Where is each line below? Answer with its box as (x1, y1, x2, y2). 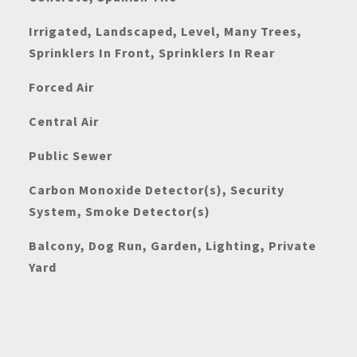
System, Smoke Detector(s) (28, 203, 210, 219)
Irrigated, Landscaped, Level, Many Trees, (28, 23, 302, 39)
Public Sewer (28, 147, 112, 163)
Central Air (28, 113, 99, 129)
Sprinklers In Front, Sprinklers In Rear (28, 45, 275, 61)
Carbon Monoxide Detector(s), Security (28, 182, 284, 198)
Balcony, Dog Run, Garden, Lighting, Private (28, 237, 316, 253)
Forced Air (28, 79, 94, 95)
